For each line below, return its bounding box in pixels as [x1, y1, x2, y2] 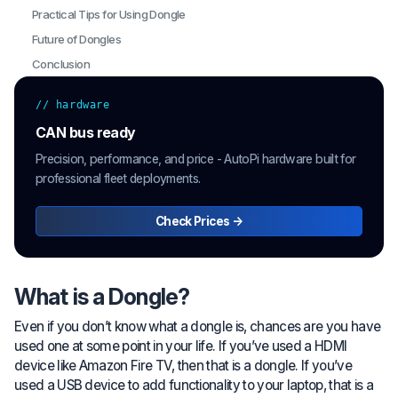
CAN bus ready [36, 123, 136, 141]
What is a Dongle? [14, 283, 190, 310]
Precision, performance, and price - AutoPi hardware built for [36, 151, 356, 166]
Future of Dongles [32, 32, 122, 46]
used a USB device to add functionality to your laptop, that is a [14, 376, 374, 394]
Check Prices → [155, 214, 243, 228]
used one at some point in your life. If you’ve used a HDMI [14, 337, 347, 354]
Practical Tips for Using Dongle [32, 7, 186, 21]
